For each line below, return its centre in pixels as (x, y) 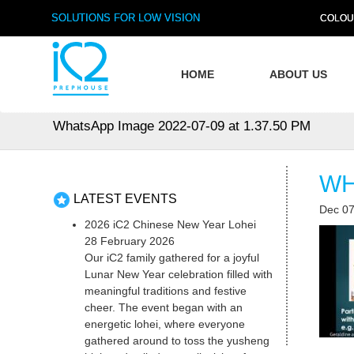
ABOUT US (299, 75)
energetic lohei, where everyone (165, 324)
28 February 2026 (130, 241)
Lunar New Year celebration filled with (179, 275)
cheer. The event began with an (164, 308)
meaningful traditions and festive (166, 291)
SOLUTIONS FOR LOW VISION (125, 18)
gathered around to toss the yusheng (177, 341)
